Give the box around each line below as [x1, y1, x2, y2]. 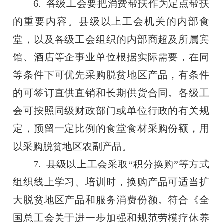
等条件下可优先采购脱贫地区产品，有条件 [13, 69, 209, 80]
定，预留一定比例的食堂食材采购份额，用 [13, 122, 209, 134]
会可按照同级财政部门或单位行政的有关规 [13, 105, 209, 116]
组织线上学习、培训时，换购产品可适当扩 [13, 176, 209, 187]
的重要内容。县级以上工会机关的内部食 [13, 15, 209, 27]
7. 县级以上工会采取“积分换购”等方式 [13, 158, 209, 169]
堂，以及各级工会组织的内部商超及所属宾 [13, 33, 209, 45]
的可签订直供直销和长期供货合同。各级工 [13, 87, 209, 98]
